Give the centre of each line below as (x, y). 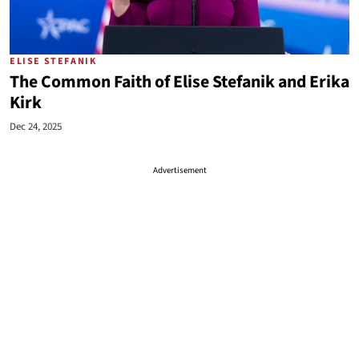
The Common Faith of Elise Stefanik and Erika (179, 82)
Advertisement (179, 170)
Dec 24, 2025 (36, 127)
